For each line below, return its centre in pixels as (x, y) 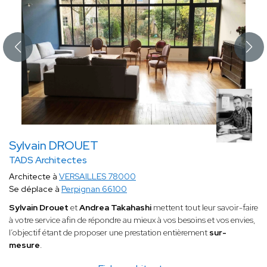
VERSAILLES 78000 (97, 177)
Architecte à (34, 177)
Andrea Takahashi (115, 208)
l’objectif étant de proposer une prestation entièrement (109, 233)
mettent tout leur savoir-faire (205, 208)
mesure (24, 245)
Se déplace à (35, 189)
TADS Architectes (48, 160)
